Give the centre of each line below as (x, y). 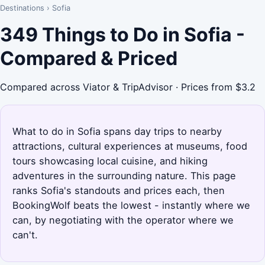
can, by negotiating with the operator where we (123, 220)
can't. (25, 235)
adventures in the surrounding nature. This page (124, 175)
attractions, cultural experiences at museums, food (130, 146)
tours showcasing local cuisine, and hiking (110, 161)
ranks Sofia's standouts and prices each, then (119, 190)
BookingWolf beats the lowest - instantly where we (131, 205)
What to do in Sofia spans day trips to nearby (117, 131)
